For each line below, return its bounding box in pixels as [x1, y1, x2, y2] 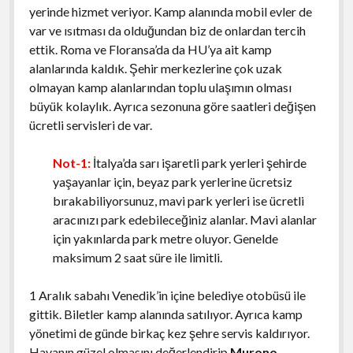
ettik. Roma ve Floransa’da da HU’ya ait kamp [28, 41, 272, 57]
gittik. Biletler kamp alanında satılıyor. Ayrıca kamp [28, 306, 303, 321]
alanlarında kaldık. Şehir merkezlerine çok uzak [28, 60, 282, 76]
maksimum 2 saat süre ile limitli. [52, 249, 225, 265]
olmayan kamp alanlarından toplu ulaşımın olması [28, 79, 292, 95]
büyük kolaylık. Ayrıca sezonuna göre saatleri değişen [28, 98, 316, 113]
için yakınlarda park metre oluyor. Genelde [52, 230, 278, 246]
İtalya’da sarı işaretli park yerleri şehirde [92, 154, 307, 170]
